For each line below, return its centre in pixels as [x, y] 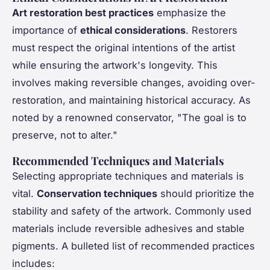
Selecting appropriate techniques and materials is [128, 176]
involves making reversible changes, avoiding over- [134, 83]
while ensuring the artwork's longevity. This [115, 65]
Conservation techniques [97, 194]
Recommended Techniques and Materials [118, 161]
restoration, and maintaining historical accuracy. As [131, 100]
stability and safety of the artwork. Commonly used [132, 211]
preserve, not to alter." [65, 135]
